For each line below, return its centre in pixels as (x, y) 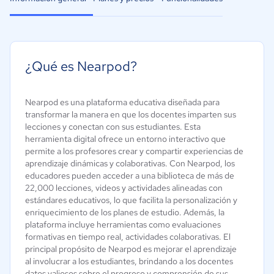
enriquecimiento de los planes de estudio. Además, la (125, 212)
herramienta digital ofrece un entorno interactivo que (125, 139)
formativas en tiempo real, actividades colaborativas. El (128, 237)
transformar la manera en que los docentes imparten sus (131, 114)
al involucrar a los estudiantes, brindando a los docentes (129, 261)
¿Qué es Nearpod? (81, 66)
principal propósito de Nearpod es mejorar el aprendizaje (131, 249)
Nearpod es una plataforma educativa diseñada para (122, 102)
